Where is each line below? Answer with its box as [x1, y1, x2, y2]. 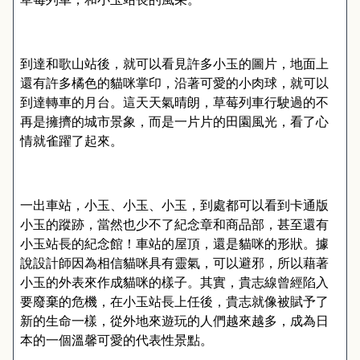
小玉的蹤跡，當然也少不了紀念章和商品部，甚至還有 [20, 218, 329, 231]
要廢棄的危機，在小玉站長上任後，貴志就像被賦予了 [20, 295, 329, 309]
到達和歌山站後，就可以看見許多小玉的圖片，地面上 [20, 57, 329, 71]
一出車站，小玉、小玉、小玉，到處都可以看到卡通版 [20, 198, 329, 212]
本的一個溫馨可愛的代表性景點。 [20, 333, 213, 347]
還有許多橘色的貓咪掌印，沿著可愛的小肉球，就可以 [20, 76, 329, 90]
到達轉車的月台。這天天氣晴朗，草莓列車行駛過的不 [20, 96, 329, 109]
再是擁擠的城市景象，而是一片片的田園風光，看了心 [20, 115, 329, 129]
